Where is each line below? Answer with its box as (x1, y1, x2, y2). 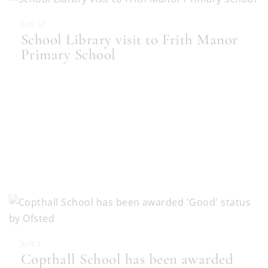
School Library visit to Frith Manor (21, 31, 238, 49)
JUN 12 (21, 19, 45, 30)
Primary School (21, 45, 116, 64)
